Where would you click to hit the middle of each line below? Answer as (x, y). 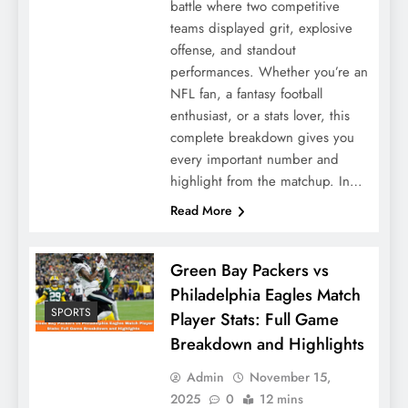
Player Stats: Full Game (254, 319)
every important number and (254, 159)
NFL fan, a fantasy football (246, 93)
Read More (201, 210)
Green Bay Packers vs (249, 270)
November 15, (290, 377)
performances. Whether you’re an (269, 71)
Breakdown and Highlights (267, 343)
